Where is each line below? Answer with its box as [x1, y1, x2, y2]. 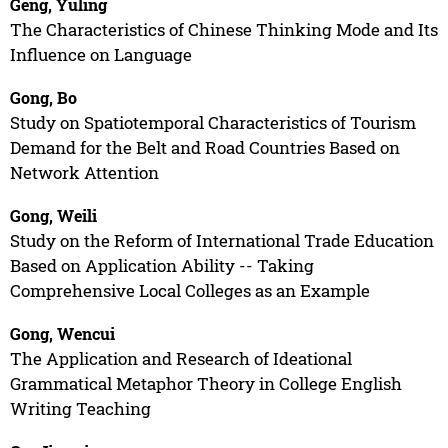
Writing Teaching [9, 396, 151, 420]
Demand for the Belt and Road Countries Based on [9, 135, 400, 159]
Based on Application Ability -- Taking [9, 253, 314, 277]
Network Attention [9, 160, 159, 184]
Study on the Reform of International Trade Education [9, 228, 434, 252]
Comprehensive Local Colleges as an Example [9, 278, 370, 302]
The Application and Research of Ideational [9, 346, 352, 370]
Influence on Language [9, 42, 192, 66]
